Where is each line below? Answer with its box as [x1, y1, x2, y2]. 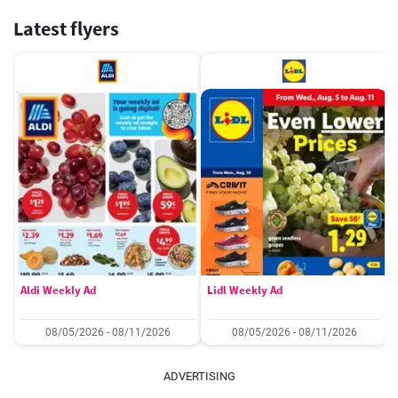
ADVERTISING [163, 370, 235, 383]
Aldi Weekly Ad [20, 283, 96, 298]
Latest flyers [13, 16, 119, 41]
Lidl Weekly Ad [207, 283, 283, 298]
